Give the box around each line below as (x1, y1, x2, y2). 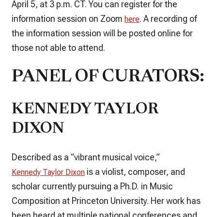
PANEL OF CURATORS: (12, 68, 204, 86)
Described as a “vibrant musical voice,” (12, 152, 160, 162)
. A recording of (139, 13, 197, 24)
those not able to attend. (12, 42, 105, 53)
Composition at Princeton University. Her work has (12, 195, 201, 206)
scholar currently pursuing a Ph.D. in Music (12, 181, 173, 191)
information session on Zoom (12, 13, 124, 24)
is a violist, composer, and (85, 166, 185, 177)
